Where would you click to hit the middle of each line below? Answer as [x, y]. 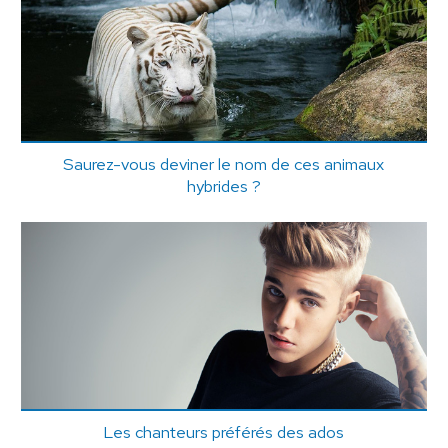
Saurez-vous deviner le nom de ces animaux [224, 163]
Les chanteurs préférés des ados [224, 432]
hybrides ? [223, 185]
